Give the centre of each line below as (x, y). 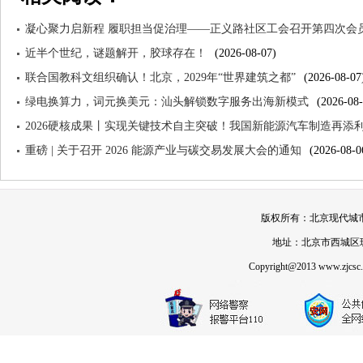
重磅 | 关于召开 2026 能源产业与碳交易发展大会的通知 (163, 150)
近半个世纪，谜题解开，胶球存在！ (116, 53)
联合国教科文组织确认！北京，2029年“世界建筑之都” (160, 77)
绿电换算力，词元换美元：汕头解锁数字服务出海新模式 (167, 102)
